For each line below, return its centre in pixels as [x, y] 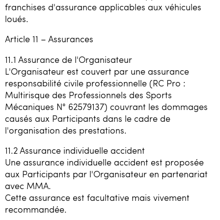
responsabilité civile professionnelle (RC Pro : [95, 83]
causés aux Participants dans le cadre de [88, 118]
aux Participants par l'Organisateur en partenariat [106, 174]
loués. [17, 18]
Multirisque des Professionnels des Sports [88, 95]
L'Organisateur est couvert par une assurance [97, 71]
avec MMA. [28, 186]
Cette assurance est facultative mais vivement [97, 198]
